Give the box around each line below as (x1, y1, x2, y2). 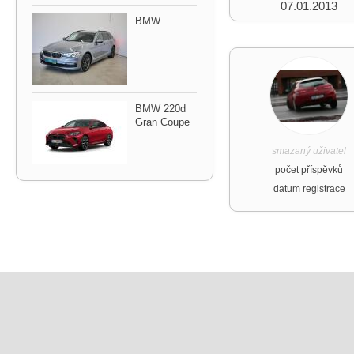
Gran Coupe (135, 116, 190, 128)
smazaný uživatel (272, 145, 346, 156)
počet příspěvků (275, 164, 343, 175)
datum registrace (273, 183, 345, 194)
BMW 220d (135, 103, 186, 115)
